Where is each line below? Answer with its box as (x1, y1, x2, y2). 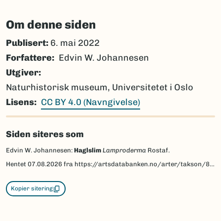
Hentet (6, 160, 28, 168)
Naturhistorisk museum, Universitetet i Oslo (6, 82, 193, 93)
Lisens (6, 97, 34, 108)
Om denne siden (6, 17, 96, 32)
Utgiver (6, 67, 38, 78)
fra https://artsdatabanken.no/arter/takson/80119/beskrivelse (62, 160, 210, 168)
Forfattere (6, 52, 52, 64)
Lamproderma (103, 147, 146, 154)
